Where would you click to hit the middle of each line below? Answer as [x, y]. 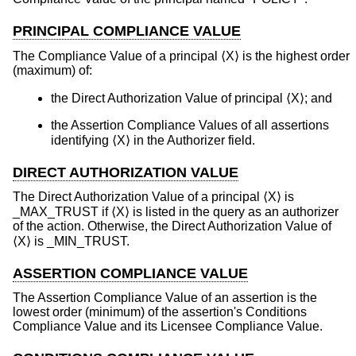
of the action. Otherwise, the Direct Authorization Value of [172, 226]
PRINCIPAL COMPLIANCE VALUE [127, 31]
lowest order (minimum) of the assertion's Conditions [160, 312]
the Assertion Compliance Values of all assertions [190, 125]
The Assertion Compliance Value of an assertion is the [165, 298]
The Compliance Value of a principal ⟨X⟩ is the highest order [181, 56]
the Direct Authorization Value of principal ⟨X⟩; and [192, 98]
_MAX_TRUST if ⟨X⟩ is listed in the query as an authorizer [176, 212]
